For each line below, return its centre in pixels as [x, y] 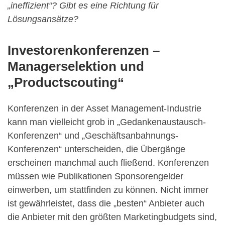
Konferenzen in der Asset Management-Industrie [104, 108]
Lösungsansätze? [43, 19]
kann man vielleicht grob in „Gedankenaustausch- [107, 122]
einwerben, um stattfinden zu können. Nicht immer [108, 190]
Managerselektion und [76, 67]
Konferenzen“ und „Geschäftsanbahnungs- [93, 135]
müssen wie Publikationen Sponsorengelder [95, 176]
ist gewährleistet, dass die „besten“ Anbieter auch [106, 203]
